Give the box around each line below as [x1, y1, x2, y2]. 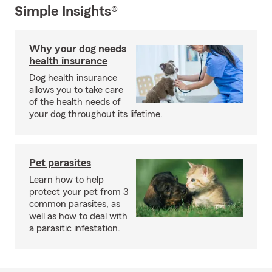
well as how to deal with [29, 211, 127, 222]
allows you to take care [29, 85, 123, 95]
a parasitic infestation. [29, 223, 120, 234]
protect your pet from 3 [29, 187, 128, 197]
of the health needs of [29, 97, 121, 107]
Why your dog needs [29, 43, 126, 55]
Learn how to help [29, 175, 104, 185]
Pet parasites [29, 157, 91, 169]
